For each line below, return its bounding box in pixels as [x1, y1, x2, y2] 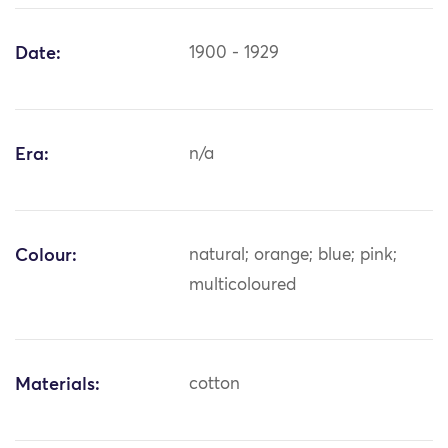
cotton [189, 376, 241, 394]
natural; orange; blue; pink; [189, 247, 398, 265]
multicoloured [189, 277, 297, 295]
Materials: [15, 376, 100, 395]
